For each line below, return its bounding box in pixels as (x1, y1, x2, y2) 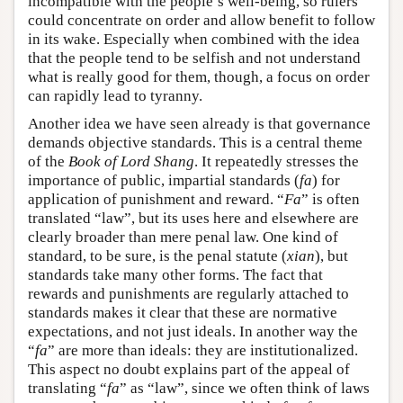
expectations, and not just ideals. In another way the (28, 323, 358, 341)
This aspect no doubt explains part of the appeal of (28, 361, 350, 379)
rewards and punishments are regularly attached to (28, 285, 349, 303)
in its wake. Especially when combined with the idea (28, 31, 360, 49)
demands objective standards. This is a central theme (28, 134, 363, 152)
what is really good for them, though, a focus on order (28, 68, 370, 86)
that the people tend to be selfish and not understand (28, 49, 361, 67)
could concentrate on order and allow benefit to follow (28, 12, 375, 30)
